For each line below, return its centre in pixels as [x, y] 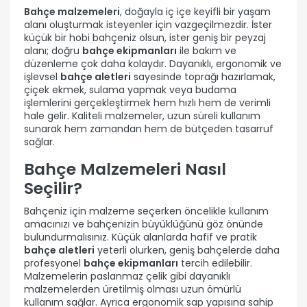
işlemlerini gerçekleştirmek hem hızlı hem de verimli [147, 102]
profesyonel [54, 263]
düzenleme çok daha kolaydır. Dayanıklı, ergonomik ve [153, 63]
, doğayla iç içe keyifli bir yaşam [195, 11]
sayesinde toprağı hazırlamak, [203, 76]
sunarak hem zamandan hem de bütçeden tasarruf [149, 128]
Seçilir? [53, 188]
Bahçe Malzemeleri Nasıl [125, 169]
